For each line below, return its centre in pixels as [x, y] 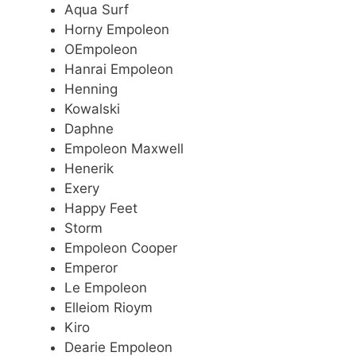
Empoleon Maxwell [124, 149]
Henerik [89, 169]
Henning [91, 89]
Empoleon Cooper [121, 248]
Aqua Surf [97, 10]
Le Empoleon [106, 288]
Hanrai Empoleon [119, 70]
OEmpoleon [101, 50]
